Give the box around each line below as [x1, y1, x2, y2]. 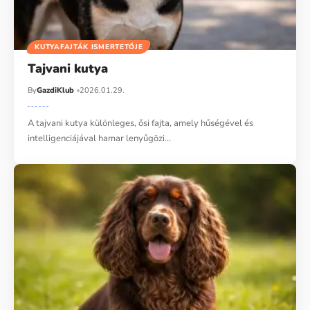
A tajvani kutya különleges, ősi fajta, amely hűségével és [28, 117, 254, 130]
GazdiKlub [37, 85, 75, 96]
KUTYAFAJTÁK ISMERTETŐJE [35, 42, 143, 53]
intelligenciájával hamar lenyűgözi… [28, 132, 172, 145]
